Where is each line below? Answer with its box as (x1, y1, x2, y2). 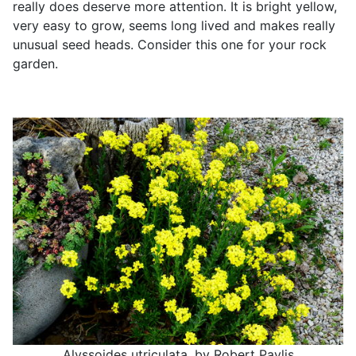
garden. (13, 56, 58, 72)
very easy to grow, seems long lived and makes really (13, 17, 335, 34)
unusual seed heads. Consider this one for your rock (13, 37, 327, 53)
